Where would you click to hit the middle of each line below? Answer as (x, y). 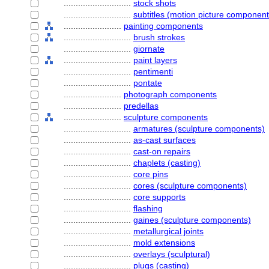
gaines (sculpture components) (192, 220)
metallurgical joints (168, 231)
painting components (163, 26)
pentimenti (153, 71)
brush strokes (159, 37)
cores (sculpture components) (190, 186)
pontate (148, 83)
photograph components (170, 94)
